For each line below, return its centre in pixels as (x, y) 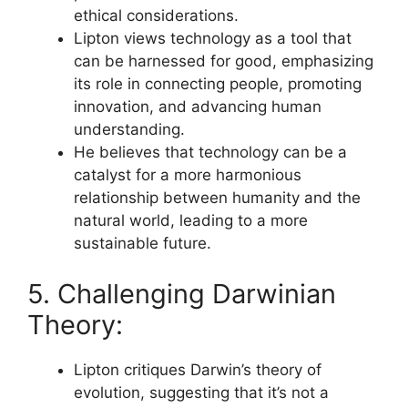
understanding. (129, 129)
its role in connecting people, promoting (218, 84)
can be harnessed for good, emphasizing (224, 61)
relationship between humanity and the (217, 198)
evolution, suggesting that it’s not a (201, 392)
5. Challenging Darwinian (182, 293)
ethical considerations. (156, 15)
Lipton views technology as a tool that (213, 38)
